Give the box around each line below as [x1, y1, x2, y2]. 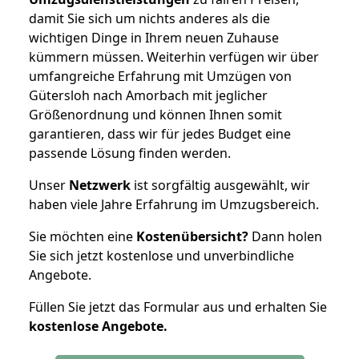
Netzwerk [69, 175, 131, 194]
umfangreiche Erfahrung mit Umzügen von [29, 67, 292, 85]
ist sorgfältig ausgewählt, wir [131, 175, 310, 194]
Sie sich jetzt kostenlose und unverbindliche [29, 246, 294, 264]
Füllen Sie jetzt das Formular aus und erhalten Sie [29, 297, 327, 316]
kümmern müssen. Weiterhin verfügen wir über [29, 47, 319, 66]
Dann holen [248, 227, 322, 245]
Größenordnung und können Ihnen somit [29, 105, 282, 123]
